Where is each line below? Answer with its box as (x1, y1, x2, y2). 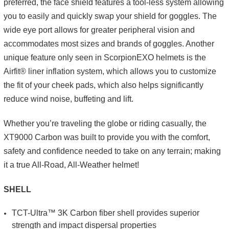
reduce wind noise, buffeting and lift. (4, 94, 133, 103)
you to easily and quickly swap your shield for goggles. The (4, 11, 217, 20)
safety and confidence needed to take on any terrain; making (4, 146, 221, 155)
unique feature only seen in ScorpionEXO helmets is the (4, 53, 206, 62)
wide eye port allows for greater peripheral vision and (4, 25, 195, 34)
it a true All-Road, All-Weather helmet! (4, 160, 139, 169)
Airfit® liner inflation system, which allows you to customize (4, 66, 216, 76)
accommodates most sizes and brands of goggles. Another (4, 39, 214, 48)
